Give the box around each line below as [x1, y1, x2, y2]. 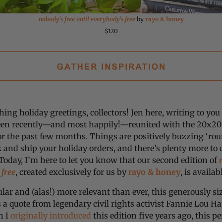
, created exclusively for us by [15, 166, 128, 177]
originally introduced [10, 210, 91, 221]
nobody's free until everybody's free [38, 15, 135, 23]
